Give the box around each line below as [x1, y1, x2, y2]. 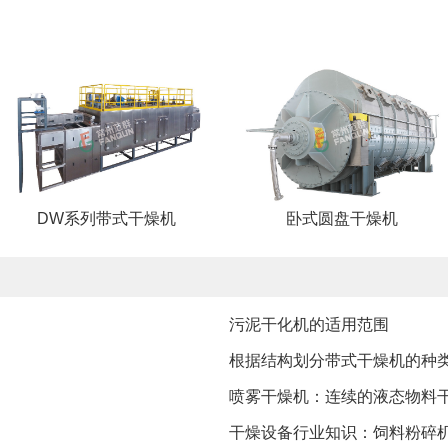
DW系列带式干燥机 [37, 210, 176, 228]
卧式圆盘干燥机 [285, 210, 398, 228]
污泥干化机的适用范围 [229, 316, 389, 334]
